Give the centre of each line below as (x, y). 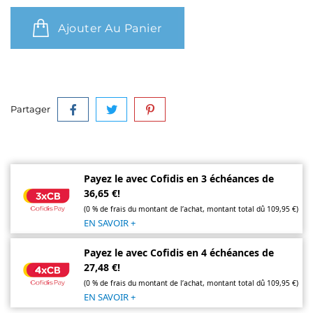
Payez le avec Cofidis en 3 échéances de (179, 179)
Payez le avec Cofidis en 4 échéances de (179, 253)
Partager (30, 109)
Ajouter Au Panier (110, 28)
